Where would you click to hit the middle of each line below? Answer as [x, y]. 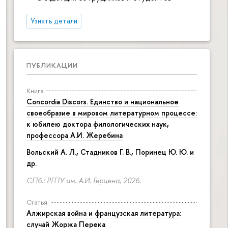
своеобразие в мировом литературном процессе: [112, 112]
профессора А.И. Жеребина [75, 135]
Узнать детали [54, 21]
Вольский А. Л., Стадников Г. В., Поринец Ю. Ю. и [110, 152]
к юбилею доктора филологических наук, [98, 124]
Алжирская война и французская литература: [104, 213]
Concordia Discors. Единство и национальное [103, 101]
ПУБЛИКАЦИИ [52, 65]
